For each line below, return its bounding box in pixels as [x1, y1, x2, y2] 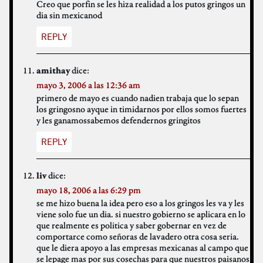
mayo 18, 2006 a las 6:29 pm [36, 184, 141, 196]
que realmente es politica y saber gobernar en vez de [36, 220, 227, 231]
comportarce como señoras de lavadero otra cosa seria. [36, 231, 239, 242]
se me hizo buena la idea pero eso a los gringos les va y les [36, 197, 244, 209]
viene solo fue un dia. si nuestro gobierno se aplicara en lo [36, 208, 245, 220]
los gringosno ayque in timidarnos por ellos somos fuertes [36, 103, 247, 115]
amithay [36, 65, 70, 77]
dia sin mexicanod [36, 9, 102, 21]
